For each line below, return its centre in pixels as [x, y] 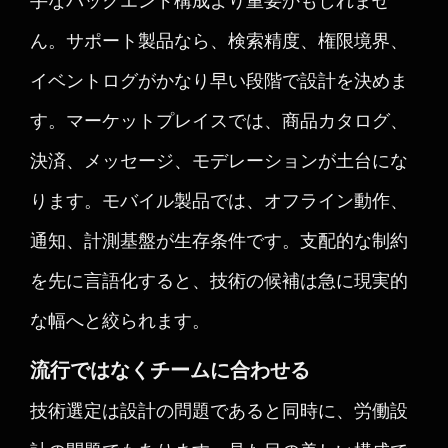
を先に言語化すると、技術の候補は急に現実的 [219, 280]
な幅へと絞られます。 [120, 320]
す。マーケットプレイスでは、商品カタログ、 [219, 120]
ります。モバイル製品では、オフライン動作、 [219, 200]
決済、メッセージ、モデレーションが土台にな [219, 160]
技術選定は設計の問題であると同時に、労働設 [219, 410]
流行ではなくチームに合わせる [170, 369]
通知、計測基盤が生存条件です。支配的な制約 [219, 240]
